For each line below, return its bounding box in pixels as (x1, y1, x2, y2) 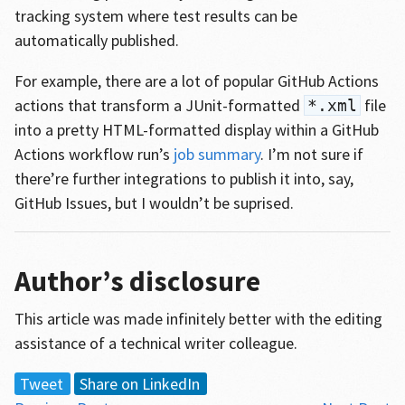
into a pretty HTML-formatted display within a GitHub (14, 119, 379, 140)
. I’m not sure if (259, 144, 363, 165)
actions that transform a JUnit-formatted (14, 95, 304, 116)
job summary (173, 144, 260, 165)
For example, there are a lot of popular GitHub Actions (14, 71, 379, 91)
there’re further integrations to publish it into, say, (14, 168, 353, 189)
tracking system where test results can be (14, 5, 297, 26)
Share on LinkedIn (79, 373, 200, 394)
